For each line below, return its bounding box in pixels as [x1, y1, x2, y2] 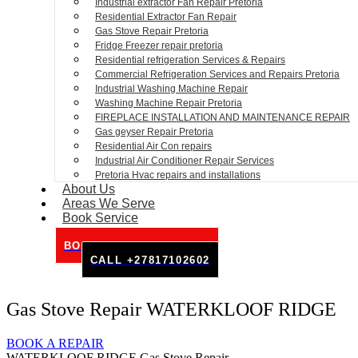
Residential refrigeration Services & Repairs [95, 54, 285, 66]
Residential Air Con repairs [95, 141, 212, 153]
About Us [62, 182, 115, 197]
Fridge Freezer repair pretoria [95, 40, 223, 52]
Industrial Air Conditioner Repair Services [95, 155, 274, 167]
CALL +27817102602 [89, 254, 210, 267]
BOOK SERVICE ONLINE [63, 240, 210, 253]
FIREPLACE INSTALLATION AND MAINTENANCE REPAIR [95, 112, 350, 124]
